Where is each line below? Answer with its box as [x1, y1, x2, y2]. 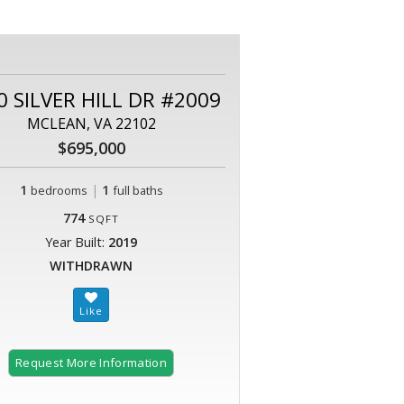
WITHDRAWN [50, 257, 133, 275]
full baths [112, 182, 163, 199]
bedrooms [30, 182, 87, 199]
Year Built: [45, 234, 108, 252]
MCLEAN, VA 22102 [26, 114, 156, 134]
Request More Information [15, 354, 167, 372]
